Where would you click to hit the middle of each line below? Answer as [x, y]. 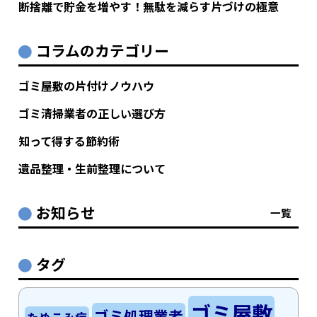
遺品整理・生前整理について [92, 168]
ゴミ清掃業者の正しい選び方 [92, 113]
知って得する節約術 [69, 140]
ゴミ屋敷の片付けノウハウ [87, 85]
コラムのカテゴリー [103, 50]
